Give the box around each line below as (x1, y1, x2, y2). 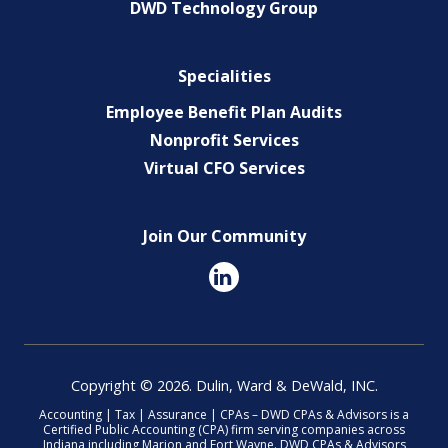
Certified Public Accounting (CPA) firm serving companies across (43, 420, 405, 438)
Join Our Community (142, 224, 306, 247)
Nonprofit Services (149, 128, 299, 151)
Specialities (177, 64, 271, 87)
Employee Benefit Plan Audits (106, 100, 342, 123)
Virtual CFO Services (143, 156, 305, 179)
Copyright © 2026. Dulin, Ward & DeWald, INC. (70, 375, 378, 395)
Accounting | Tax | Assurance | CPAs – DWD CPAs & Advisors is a (39, 405, 409, 423)
